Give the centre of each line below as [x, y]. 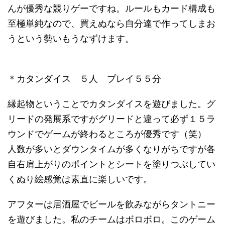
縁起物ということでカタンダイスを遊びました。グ [111, 104]
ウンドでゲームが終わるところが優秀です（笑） [111, 134]
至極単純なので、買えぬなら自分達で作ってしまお [111, 23]
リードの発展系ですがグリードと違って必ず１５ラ [111, 119]
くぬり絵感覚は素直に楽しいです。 [80, 179]
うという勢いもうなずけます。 [71, 38]
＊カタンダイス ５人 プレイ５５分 [84, 79]
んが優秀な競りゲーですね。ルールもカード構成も [111, 8]
